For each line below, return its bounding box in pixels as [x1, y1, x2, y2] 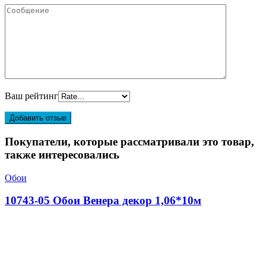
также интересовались [5, 148, 119, 161]
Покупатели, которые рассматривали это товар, [5, 135, 254, 148]
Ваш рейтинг [5, 91, 58, 102]
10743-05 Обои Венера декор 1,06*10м [5, 194, 201, 207]
